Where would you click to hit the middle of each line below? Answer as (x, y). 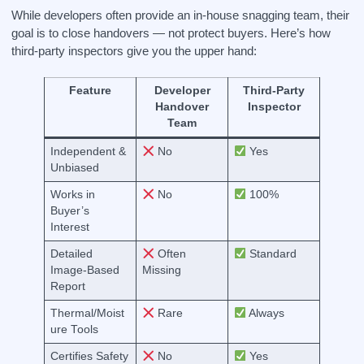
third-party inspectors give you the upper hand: (134, 51)
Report (67, 286)
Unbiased (74, 168)
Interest (69, 227)
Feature (90, 91)
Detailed (71, 254)
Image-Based (84, 270)
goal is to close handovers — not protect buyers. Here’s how (171, 33)
